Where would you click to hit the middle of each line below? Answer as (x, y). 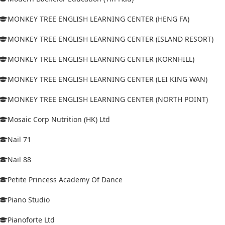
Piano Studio (29, 199)
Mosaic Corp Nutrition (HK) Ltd (59, 119)
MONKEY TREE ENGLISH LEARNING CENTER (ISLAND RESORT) (110, 39)
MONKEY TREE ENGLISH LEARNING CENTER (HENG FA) (98, 19)
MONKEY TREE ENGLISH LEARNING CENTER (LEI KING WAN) (107, 79)
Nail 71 (19, 139)
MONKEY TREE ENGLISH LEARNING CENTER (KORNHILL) (101, 59)
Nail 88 (19, 159)
